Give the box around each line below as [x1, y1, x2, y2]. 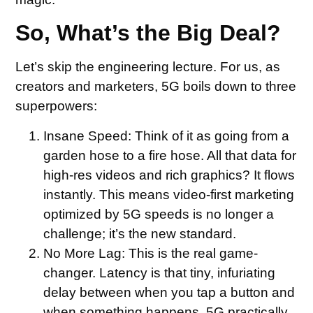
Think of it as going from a [131, 128, 290, 143]
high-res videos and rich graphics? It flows [43, 167, 296, 182]
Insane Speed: [43, 128, 132, 143]
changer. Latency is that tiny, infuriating [43, 265, 276, 280]
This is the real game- [125, 245, 259, 261]
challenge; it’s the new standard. [43, 226, 237, 241]
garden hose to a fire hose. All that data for [43, 147, 297, 163]
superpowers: [15, 99, 98, 114]
